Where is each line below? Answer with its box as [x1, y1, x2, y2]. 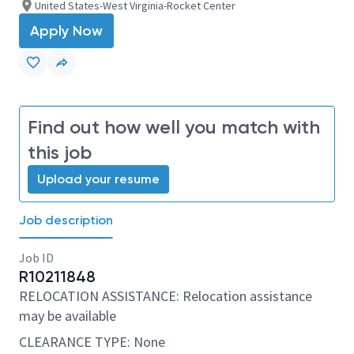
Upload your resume [37, 171, 160, 186]
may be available [19, 307, 116, 325]
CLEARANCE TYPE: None [19, 333, 165, 351]
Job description [19, 213, 113, 228]
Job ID [19, 250, 54, 265]
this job [28, 141, 92, 164]
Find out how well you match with [28, 115, 320, 138]
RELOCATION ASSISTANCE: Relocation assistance [19, 287, 312, 305]
